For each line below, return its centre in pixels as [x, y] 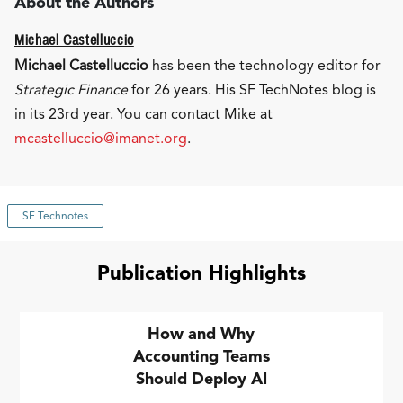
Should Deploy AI [201, 379]
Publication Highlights [201, 273]
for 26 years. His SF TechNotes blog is [252, 90]
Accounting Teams [201, 357]
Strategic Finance [71, 90]
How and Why [201, 334]
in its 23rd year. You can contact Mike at [143, 114]
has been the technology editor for [264, 66]
